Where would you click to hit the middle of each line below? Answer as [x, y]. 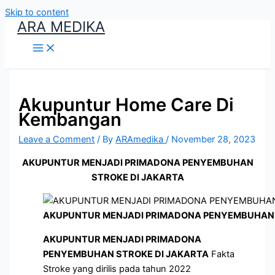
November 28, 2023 [214, 140]
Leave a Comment [57, 140]
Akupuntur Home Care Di [126, 105]
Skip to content [37, 12]
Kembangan [70, 120]
